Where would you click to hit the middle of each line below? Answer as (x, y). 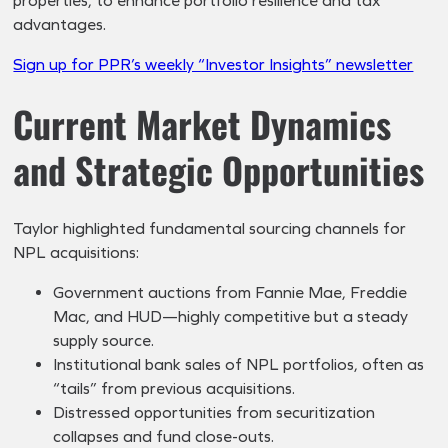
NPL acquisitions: (76, 252)
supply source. (104, 340)
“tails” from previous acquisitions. (174, 388)
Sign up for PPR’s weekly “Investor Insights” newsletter (213, 64)
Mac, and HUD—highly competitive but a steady (231, 316)
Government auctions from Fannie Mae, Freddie (230, 292)
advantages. (60, 24)
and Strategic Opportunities (219, 169)
